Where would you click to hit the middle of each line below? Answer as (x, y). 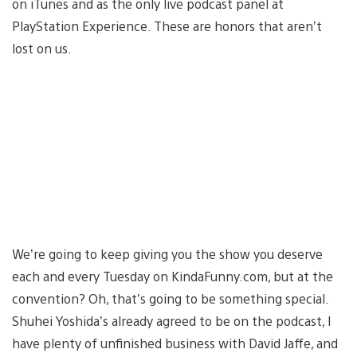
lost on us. (42, 48)
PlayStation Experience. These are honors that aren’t (167, 25)
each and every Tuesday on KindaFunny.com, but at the (173, 276)
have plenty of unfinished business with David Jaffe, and (175, 343)
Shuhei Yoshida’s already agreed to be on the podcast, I (172, 320)
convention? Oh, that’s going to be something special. (170, 298)
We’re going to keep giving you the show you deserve (167, 253)
